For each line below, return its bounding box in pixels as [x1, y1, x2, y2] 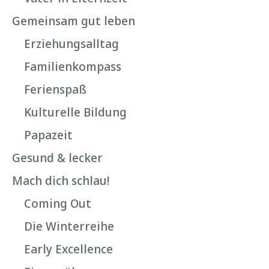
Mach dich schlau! [12, 172, 109, 189]
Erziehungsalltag [24, 35, 119, 52]
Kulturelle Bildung [24, 104, 127, 120]
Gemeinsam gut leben [12, 13, 135, 29]
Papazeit [24, 127, 73, 143]
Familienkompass [24, 58, 121, 74]
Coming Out [24, 195, 91, 211]
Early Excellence [24, 241, 113, 257]
